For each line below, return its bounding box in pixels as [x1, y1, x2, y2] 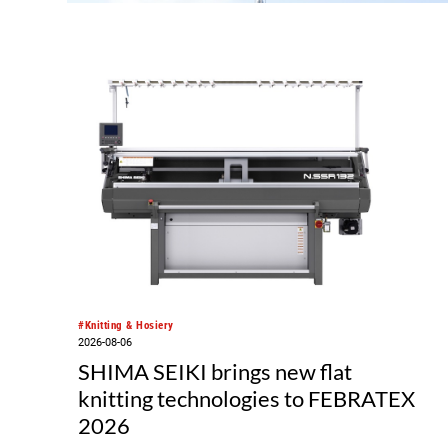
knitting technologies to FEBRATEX [78, 385, 416, 413]
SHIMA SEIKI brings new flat [78, 358, 353, 386]
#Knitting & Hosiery [78, 318, 174, 332]
